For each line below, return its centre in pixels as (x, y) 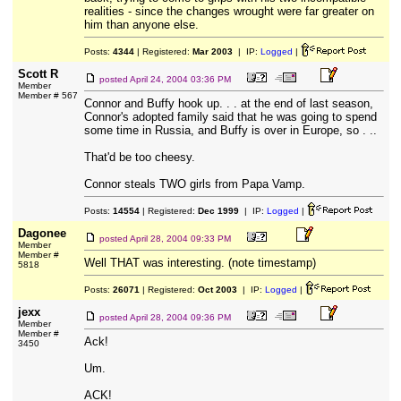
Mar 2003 (212, 51)
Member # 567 (47, 95)
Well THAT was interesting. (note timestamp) (200, 263)
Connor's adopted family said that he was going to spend (230, 117)
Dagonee (42, 233)
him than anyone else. (141, 25)
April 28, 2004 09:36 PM (180, 317)
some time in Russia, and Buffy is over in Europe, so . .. (230, 130)
